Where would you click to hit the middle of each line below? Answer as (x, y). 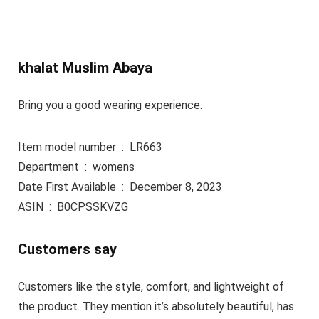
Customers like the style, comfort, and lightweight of (151, 286)
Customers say (67, 249)
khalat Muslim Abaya (85, 67)
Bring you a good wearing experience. (110, 105)
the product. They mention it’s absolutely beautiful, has (156, 306)
